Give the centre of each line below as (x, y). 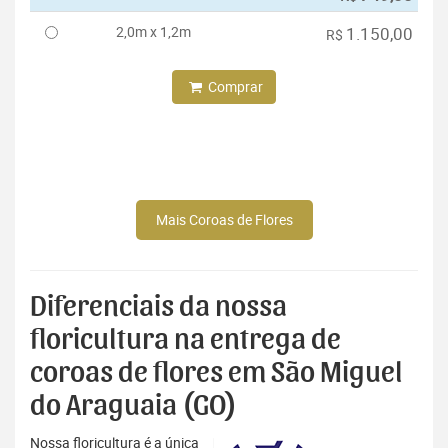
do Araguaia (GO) (133, 406)
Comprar (233, 87)
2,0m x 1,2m (153, 32)
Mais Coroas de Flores (224, 220)
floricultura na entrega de (185, 340)
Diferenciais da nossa (158, 307)
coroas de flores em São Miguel (216, 373)
